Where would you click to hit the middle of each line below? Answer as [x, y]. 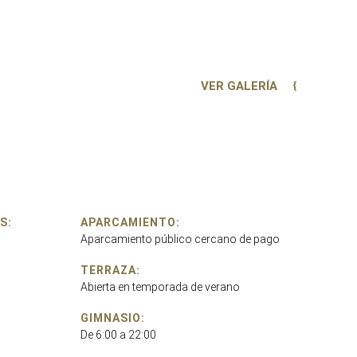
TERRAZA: [110, 270]
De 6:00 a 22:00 [118, 334]
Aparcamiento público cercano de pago [180, 239]
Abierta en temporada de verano [160, 286]
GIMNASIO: [113, 318]
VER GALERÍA [239, 86]
